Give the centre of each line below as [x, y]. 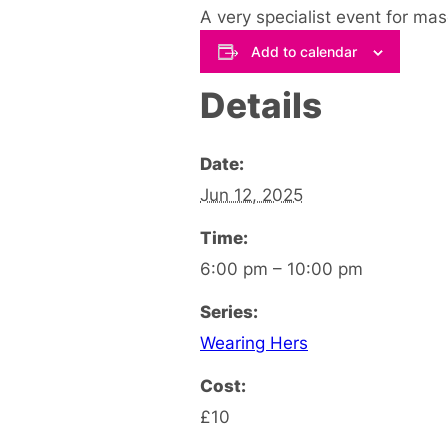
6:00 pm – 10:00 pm [281, 268]
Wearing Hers [254, 342]
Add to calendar [303, 51]
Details [261, 104]
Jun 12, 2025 [251, 194]
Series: [229, 311]
